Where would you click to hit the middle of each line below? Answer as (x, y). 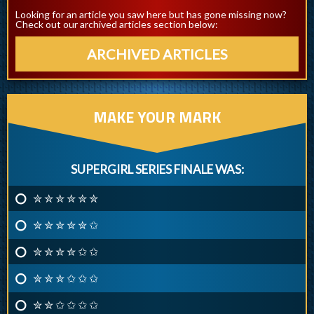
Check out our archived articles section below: (117, 25)
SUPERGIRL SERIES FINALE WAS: (157, 170)
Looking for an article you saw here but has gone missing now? (151, 15)
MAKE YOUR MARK (157, 117)
